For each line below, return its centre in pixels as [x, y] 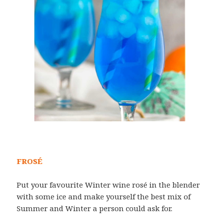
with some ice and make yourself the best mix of [104, 197]
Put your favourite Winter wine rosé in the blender [109, 185]
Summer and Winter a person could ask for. [95, 208]
